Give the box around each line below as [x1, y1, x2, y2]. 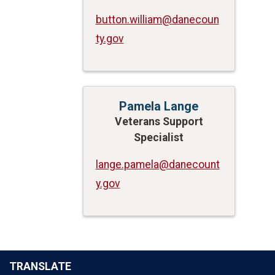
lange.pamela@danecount [95, 158, 220, 171]
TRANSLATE [9, 260, 71, 273]
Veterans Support [114, 115, 203, 128]
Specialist [134, 131, 184, 144]
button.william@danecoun [95, 13, 219, 26]
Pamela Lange [119, 98, 199, 114]
